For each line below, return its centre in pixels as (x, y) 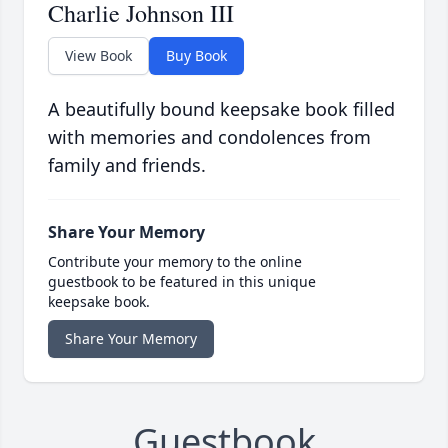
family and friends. (127, 165)
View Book (98, 56)
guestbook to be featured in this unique (182, 282)
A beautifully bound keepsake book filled (221, 109)
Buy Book (196, 56)
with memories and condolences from (209, 137)
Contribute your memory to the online (175, 262)
